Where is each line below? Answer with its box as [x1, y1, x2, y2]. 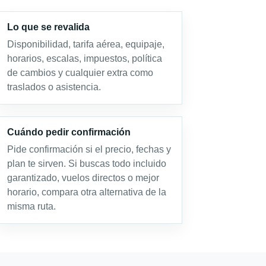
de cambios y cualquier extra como [7, 68, 153, 78]
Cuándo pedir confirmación [7, 127, 131, 138]
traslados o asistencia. [7, 82, 101, 93]
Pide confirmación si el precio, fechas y [7, 144, 171, 155]
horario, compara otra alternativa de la [7, 187, 166, 198]
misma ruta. [7, 201, 56, 212]
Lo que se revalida [7, 22, 90, 33]
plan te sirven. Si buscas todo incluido [7, 159, 166, 169]
